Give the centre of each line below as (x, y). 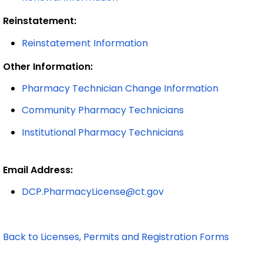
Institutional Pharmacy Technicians (103, 132)
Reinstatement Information (85, 43)
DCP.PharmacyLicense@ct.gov (93, 191)
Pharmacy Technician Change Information (120, 88)
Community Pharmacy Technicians (103, 110)
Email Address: (38, 170)
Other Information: (48, 66)
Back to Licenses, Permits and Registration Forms (116, 237)
